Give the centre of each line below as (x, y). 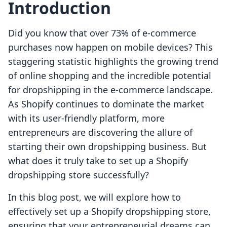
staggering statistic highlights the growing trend (113, 62)
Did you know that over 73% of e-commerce (102, 33)
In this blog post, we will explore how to (94, 197)
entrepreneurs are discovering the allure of (100, 133)
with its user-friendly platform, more (86, 118)
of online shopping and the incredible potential (110, 76)
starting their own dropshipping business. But (107, 147)
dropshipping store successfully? (79, 175)
